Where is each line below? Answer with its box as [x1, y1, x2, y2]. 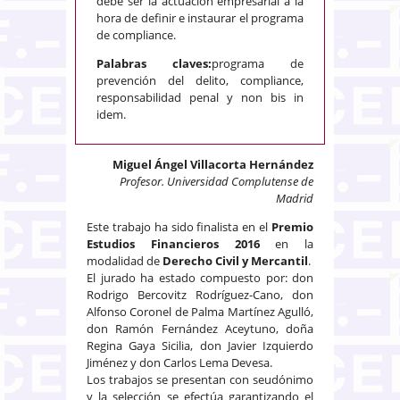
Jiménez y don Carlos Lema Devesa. [87, 354, 272, 371]
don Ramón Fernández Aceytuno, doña [87, 320, 313, 337]
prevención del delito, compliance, [96, 71, 304, 88]
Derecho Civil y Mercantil [162, 252, 308, 269]
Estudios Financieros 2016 [87, 235, 260, 252]
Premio [268, 218, 314, 235]
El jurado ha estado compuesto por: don [87, 269, 313, 286]
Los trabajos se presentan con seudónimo [87, 371, 313, 387]
